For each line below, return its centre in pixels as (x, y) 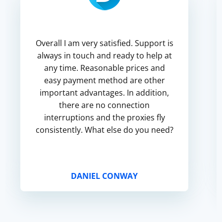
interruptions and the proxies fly (104, 117)
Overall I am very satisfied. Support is (104, 43)
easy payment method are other (104, 80)
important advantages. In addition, (105, 93)
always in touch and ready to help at (104, 55)
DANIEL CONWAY (105, 176)
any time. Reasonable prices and (104, 68)
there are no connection (105, 105)
